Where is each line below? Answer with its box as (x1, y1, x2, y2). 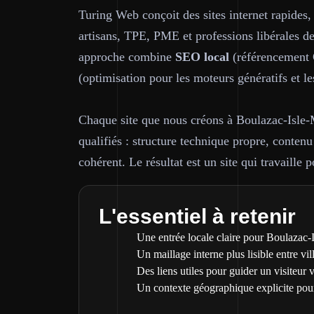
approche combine (78, 50, 175, 64)
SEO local (175, 50, 229, 64)
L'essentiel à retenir (99, 205, 296, 228)
